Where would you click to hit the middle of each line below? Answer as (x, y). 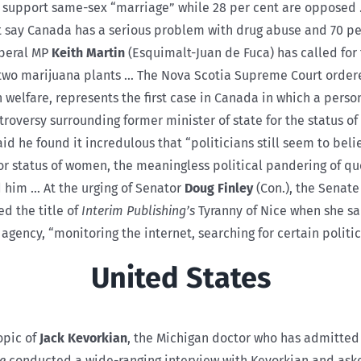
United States (180, 278)
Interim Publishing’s (137, 210)
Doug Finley (219, 188)
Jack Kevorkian (83, 338)
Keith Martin (88, 52)
